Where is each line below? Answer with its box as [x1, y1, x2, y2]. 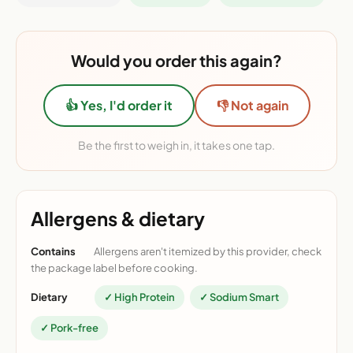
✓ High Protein [104, 291, 175, 304]
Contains [31, 245, 76, 258]
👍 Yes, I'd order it [65, 97, 173, 114]
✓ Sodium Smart [199, 291, 279, 304]
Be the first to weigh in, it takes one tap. [78, 138, 275, 153]
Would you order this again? [71, 50, 282, 71]
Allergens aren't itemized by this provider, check [92, 245, 321, 258]
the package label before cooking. [31, 262, 198, 275]
